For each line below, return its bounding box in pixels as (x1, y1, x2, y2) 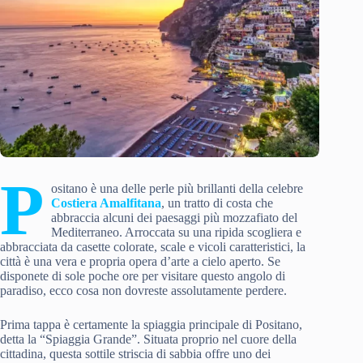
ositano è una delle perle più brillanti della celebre (50, 181, 303, 196)
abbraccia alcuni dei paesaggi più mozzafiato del (50, 211, 297, 225)
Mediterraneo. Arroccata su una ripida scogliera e (50, 225, 301, 240)
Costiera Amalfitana (50, 196, 161, 211)
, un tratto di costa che (160, 196, 273, 211)
